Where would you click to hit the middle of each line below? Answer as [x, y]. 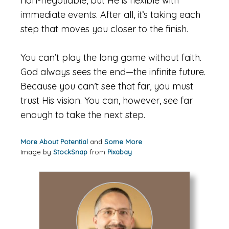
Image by [37, 152]
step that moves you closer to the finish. [104, 29]
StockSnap [70, 152]
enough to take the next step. [83, 115]
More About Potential [54, 142]
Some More [123, 142]
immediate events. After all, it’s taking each [110, 15]
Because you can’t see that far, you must [107, 86]
